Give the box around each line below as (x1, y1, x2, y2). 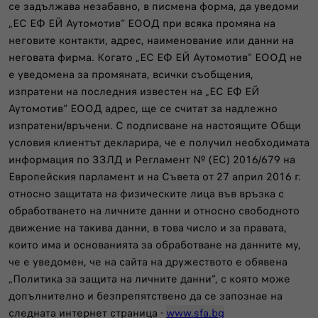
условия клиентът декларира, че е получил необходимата (9, 134, 309, 150)
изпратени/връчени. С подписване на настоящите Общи (9, 117, 301, 133)
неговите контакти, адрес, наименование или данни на (9, 32, 294, 48)
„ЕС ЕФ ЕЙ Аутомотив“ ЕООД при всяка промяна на (9, 15, 275, 31)
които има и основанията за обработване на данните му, (9, 236, 301, 253)
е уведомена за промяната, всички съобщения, (9, 66, 253, 82)
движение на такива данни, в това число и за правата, (9, 219, 287, 236)
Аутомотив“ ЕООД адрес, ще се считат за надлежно (9, 100, 278, 116)
